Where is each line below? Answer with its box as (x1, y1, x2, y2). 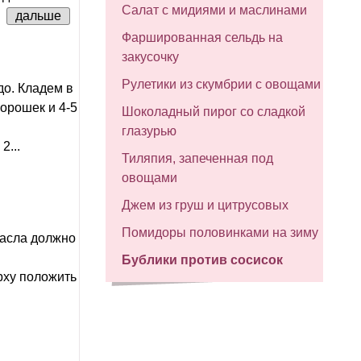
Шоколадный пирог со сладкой (122, 105, 305, 118)
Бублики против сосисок (122, 253, 283, 267)
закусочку (122, 50, 179, 64)
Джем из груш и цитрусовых (122, 198, 288, 212)
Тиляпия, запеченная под (122, 151, 273, 165)
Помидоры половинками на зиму (122, 226, 318, 239)
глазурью (122, 124, 176, 138)
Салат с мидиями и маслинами (122, 3, 307, 17)
